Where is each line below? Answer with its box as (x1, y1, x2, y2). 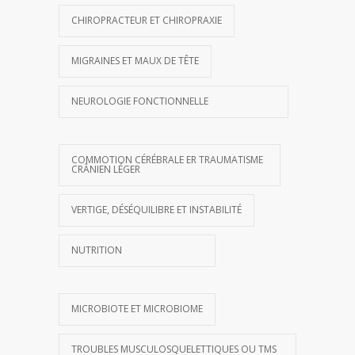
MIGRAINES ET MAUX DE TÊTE (71, 54, 199, 67)
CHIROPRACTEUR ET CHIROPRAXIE (71, 13, 222, 27)
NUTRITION (71, 243, 122, 257)
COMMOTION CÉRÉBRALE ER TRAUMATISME (71, 153, 263, 166)
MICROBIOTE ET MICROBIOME (71, 302, 203, 315)
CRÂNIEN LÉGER (71, 162, 140, 176)
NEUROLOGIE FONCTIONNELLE (71, 94, 208, 108)
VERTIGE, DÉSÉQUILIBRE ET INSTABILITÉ (71, 203, 242, 216)
